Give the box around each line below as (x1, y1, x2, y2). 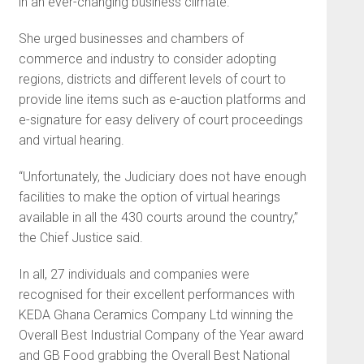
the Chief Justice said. (18, 230, 146, 245)
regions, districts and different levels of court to (18, 71, 286, 87)
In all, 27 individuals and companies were (18, 266, 249, 282)
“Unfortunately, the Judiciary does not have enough (18, 169, 306, 184)
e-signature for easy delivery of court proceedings (18, 112, 303, 128)
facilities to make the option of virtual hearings (18, 189, 280, 205)
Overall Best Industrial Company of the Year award (18, 327, 304, 343)
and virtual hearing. (18, 132, 124, 148)
